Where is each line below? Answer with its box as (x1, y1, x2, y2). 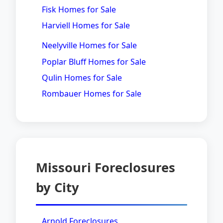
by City (36, 178, 79, 196)
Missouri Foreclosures (36, 158, 175, 176)
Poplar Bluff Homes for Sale (42, 56, 146, 67)
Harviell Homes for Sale (42, 20, 130, 31)
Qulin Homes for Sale (42, 72, 122, 83)
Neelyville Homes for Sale (42, 40, 137, 51)
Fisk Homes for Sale (42, 3, 116, 15)
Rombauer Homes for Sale (42, 88, 141, 99)
